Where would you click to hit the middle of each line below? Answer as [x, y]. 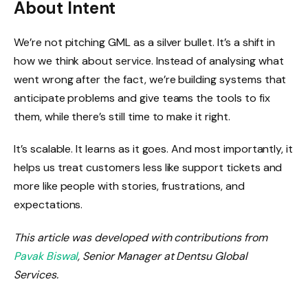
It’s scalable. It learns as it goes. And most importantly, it [154, 149]
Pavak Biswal [46, 256]
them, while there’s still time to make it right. [122, 116]
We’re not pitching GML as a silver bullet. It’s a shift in [145, 42]
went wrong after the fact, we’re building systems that [150, 79]
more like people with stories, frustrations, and [129, 186]
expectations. [48, 205]
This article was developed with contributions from [141, 238]
